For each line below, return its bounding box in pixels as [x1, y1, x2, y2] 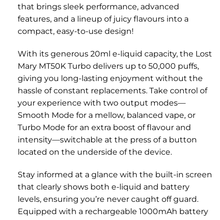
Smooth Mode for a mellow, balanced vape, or [17, 110, 195, 120]
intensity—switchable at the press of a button [17, 135, 197, 144]
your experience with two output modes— [17, 98, 186, 108]
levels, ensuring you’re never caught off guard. [17, 194, 198, 204]
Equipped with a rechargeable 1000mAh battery [17, 206, 208, 216]
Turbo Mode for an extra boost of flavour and [17, 122, 191, 132]
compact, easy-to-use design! [17, 27, 134, 36]
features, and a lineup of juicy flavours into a [17, 14, 189, 24]
